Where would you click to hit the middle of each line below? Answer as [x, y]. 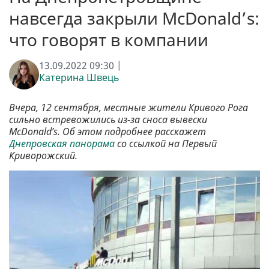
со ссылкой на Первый [166, 144]
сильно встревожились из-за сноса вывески [108, 120]
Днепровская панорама [62, 144]
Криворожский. [44, 156]
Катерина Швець [79, 78]
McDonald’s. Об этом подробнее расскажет [107, 132]
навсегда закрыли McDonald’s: [134, 18]
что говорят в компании [109, 40]
